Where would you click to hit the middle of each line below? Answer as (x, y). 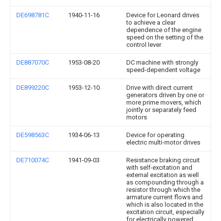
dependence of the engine (164, 30)
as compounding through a (165, 182)
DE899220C (33, 88)
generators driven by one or (165, 95)
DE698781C (33, 15)
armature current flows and (165, 197)
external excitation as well (163, 175)
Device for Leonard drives (163, 15)
